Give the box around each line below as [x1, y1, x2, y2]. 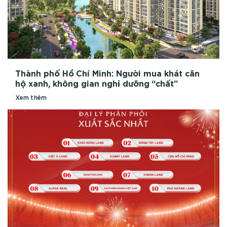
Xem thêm [15, 94, 46, 101]
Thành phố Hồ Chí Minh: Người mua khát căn [15, 69, 200, 78]
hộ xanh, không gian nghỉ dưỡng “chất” [15, 80, 178, 88]
